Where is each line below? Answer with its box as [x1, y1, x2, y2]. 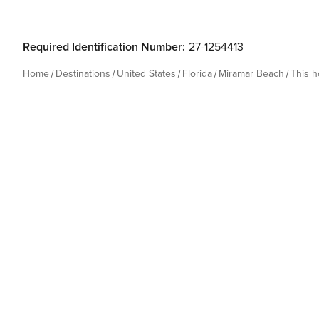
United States [117, 68, 176, 80]
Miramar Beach [219, 68, 284, 80]
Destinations [56, 68, 110, 80]
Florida [182, 68, 212, 80]
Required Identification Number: [23, 40, 185, 54]
